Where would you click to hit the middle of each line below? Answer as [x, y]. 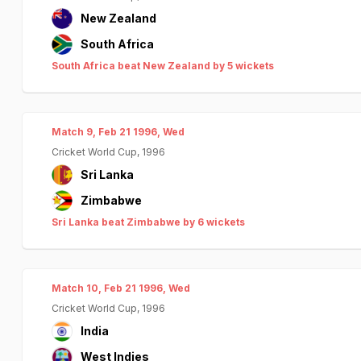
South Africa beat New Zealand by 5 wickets [163, 66]
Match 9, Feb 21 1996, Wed [118, 132]
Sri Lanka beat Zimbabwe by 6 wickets [148, 222]
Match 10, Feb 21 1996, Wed [121, 288]
